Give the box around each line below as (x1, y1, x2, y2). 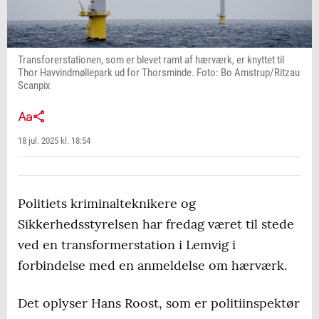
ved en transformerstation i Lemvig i (18, 236, 236, 253)
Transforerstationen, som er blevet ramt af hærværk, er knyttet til (18, 53, 284, 67)
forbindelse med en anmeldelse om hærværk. (18, 257, 287, 274)
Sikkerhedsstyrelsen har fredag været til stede (18, 216, 294, 233)
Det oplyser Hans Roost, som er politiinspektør (18, 295, 300, 312)
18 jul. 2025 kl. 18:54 (18, 135, 90, 147)
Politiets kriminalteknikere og (18, 195, 196, 212)
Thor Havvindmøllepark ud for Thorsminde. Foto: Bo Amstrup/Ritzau (18, 66, 300, 80)
